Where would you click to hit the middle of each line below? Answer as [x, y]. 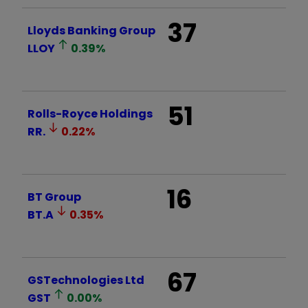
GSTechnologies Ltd [86, 280]
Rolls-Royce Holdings [90, 114]
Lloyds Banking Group [91, 31]
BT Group [54, 197]
